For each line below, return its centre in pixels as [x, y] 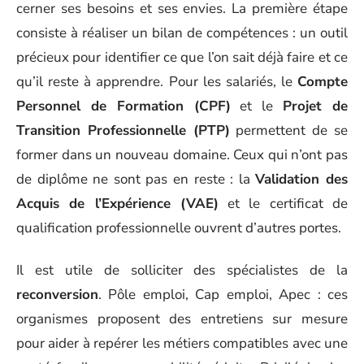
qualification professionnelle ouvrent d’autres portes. [179, 227]
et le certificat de [283, 203]
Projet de [316, 106]
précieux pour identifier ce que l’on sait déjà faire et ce [182, 57]
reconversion [57, 295]
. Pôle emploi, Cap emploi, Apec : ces [223, 295]
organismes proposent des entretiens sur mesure [182, 319]
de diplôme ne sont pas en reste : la [136, 179]
